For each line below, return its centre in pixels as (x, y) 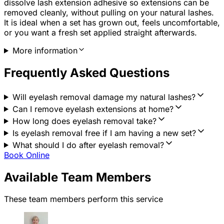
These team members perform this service (83, 199)
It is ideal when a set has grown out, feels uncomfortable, (112, 22)
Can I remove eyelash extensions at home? (93, 109)
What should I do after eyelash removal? (88, 145)
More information (45, 50)
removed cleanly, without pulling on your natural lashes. (109, 12)
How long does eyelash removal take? (84, 121)
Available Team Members (77, 177)
